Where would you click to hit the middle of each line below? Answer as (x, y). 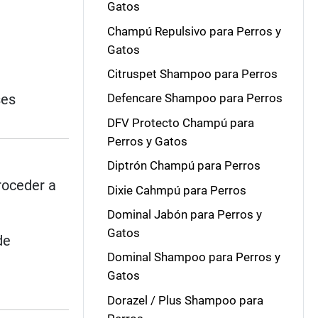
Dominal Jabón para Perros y (184, 214)
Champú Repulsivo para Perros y (194, 31)
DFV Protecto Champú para (180, 122)
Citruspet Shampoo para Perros (192, 74)
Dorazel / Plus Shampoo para (185, 300)
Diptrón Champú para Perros (183, 166)
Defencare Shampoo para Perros (194, 98)
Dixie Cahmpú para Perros (176, 190)
